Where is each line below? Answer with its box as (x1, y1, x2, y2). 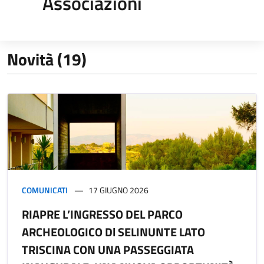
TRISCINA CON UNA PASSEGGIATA (22, 240, 194, 259)
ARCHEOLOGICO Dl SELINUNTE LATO (22, 223, 205, 242)
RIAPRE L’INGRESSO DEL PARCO (22, 205, 183, 224)
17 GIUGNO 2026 (88, 184, 148, 197)
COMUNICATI (22, 184, 68, 197)
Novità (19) (7, 47, 87, 72)
